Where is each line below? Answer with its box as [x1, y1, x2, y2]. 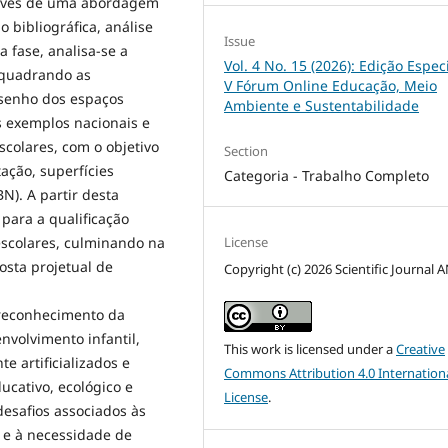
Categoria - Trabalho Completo [224, 165, 430, 185]
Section [224, 141, 269, 160]
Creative [396, 339, 446, 358]
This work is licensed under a [224, 339, 397, 358]
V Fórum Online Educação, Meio [224, 75, 438, 95]
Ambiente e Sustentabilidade [224, 95, 420, 115]
